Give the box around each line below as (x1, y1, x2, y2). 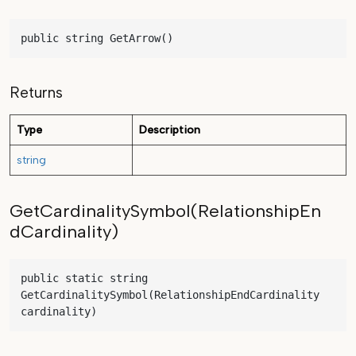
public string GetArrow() (21, 32, 173, 45)
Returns (10, 83, 63, 103)
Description (139, 123, 200, 137)
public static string (21, 272, 148, 285)
